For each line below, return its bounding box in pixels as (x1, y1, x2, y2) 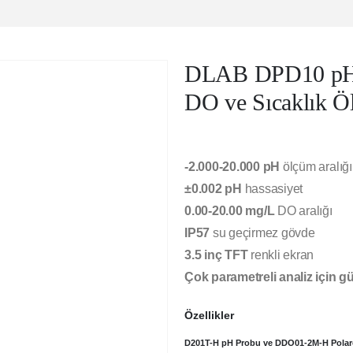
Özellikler (184, 309, 234, 322)
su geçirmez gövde (210, 225, 315, 240)
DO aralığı (274, 203, 333, 217)
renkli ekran (247, 247, 314, 262)
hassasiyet (241, 181, 303, 195)
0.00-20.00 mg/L (184, 203, 275, 217)
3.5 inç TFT (184, 247, 248, 262)
